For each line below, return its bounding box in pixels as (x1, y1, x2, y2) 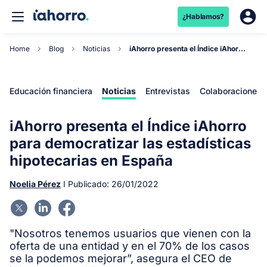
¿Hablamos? (182, 12, 224, 21)
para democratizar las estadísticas (10, 135, 251, 152)
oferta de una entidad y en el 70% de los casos (10, 240, 250, 252)
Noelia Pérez (10, 179, 61, 189)
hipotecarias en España (10, 152, 173, 169)
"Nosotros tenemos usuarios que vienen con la (10, 227, 251, 240)
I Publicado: (61, 179, 111, 189)
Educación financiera (10, 86, 92, 96)
